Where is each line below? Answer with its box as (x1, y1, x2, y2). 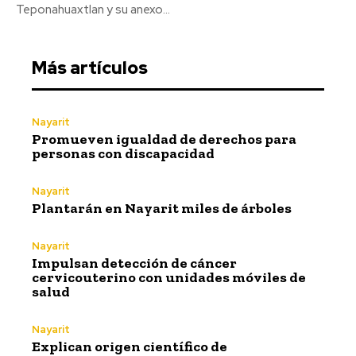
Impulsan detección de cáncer (32, 253, 237, 272)
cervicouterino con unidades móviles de (32, 268, 306, 286)
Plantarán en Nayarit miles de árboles (32, 199, 292, 217)
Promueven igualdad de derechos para (32, 130, 296, 148)
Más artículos (32, 56, 148, 79)
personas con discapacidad (32, 144, 215, 162)
